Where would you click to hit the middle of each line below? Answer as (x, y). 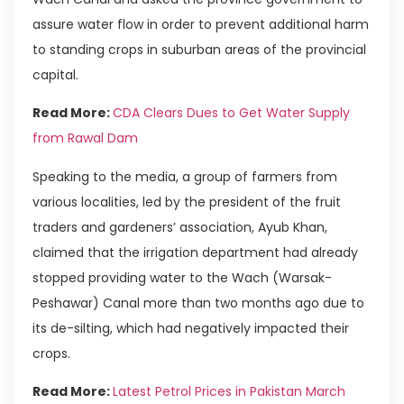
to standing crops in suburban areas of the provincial (199, 49)
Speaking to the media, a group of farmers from (185, 176)
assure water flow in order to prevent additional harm (201, 24)
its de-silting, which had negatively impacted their (191, 328)
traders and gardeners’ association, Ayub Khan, (180, 227)
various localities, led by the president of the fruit (187, 202)
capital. (55, 74)
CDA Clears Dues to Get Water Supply (231, 113)
